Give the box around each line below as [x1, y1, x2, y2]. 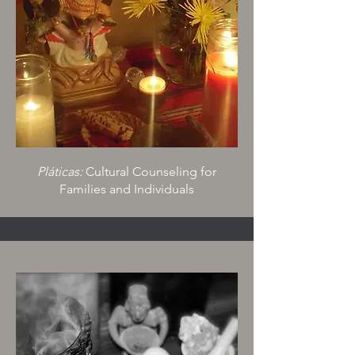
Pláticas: [37, 164, 82, 179]
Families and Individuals [59, 181, 194, 197]
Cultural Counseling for [82, 164, 216, 179]
